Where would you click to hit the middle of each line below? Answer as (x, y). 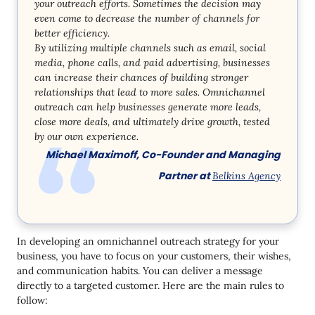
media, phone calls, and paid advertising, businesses (152, 62)
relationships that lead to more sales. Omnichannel (150, 92)
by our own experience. (86, 136)
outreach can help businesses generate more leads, (148, 107)
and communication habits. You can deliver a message (140, 270)
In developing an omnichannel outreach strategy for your (148, 241)
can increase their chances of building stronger (141, 77)
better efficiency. (72, 33)
